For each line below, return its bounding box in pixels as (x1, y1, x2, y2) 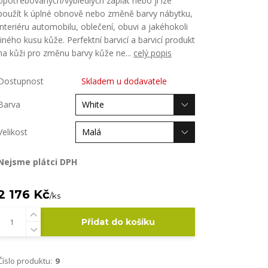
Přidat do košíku (81, 217, 155, 227)
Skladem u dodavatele (81, 75, 167, 87)
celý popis (133, 47, 172, 59)
